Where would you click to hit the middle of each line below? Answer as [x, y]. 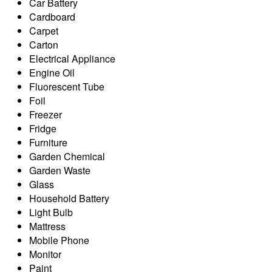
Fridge [43, 128]
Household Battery [69, 198]
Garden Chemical [67, 156]
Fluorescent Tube [67, 86]
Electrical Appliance [72, 58]
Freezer [46, 114]
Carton [44, 44]
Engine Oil [52, 72]
